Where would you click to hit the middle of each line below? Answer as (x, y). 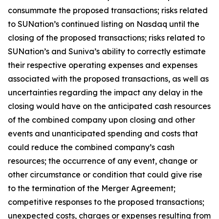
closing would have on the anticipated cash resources (109, 106)
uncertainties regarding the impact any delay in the (105, 92)
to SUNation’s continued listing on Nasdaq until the (104, 24)
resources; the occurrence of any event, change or (103, 161)
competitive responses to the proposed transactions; (106, 202)
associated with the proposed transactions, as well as (108, 79)
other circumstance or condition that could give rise (105, 175)
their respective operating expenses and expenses (103, 65)
